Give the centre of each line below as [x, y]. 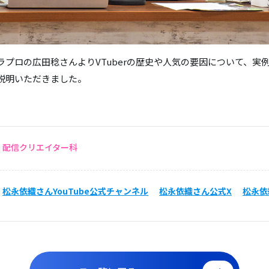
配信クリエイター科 [40, 147]
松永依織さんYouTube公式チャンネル [75, 191]
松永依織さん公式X [195, 191]
